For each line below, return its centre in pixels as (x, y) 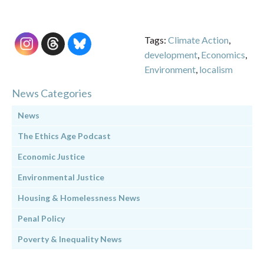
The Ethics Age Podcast (64, 136)
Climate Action (198, 39)
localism (216, 69)
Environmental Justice (61, 177)
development (171, 54)
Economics (223, 54)
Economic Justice (51, 156)
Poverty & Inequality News (70, 239)
